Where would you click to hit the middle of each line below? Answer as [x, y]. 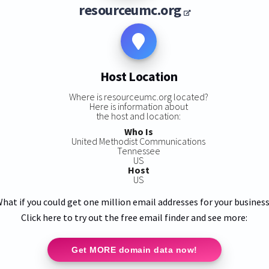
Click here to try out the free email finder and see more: [134, 217]
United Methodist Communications [139, 141]
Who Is [138, 131]
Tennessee [138, 150]
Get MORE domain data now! [134, 249]
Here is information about [138, 106]
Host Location [139, 77]
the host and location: [139, 116]
